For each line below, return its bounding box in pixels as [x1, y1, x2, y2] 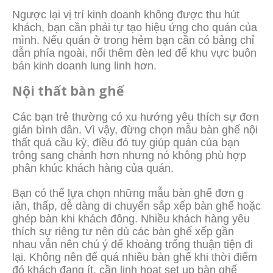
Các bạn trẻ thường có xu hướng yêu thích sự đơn [12, 110, 259, 123]
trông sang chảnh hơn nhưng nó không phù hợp [12, 149, 246, 161]
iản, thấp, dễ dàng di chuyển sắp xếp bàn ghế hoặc [12, 199, 261, 212]
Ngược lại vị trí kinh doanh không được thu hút [12, 8, 239, 21]
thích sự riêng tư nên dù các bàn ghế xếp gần [12, 225, 234, 238]
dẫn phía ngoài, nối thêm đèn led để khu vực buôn [12, 46, 257, 59]
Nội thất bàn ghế [12, 82, 124, 99]
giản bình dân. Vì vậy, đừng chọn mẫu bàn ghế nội [12, 123, 258, 136]
